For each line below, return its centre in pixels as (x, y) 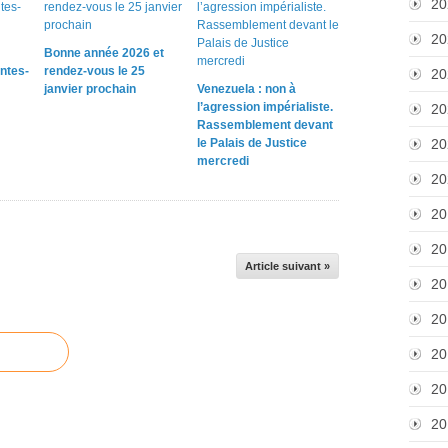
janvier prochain (90, 88)
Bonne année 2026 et (104, 52)
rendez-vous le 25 (94, 70)
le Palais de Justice (251, 142)
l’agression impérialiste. (264, 106)
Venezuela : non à (246, 88)
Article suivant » (287, 265)
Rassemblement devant (264, 124)
